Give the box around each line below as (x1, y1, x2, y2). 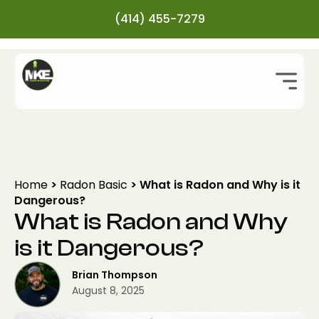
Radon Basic (60, 177, 127, 193)
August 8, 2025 (72, 283, 145, 298)
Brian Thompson (72, 268, 157, 283)
